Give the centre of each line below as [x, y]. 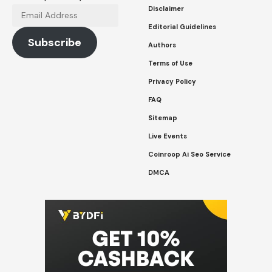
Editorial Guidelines [182, 26]
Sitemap [163, 117]
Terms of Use [170, 63]
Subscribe [54, 42]
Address [30, 28]
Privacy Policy [172, 81]
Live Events [168, 136]
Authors [162, 45]
